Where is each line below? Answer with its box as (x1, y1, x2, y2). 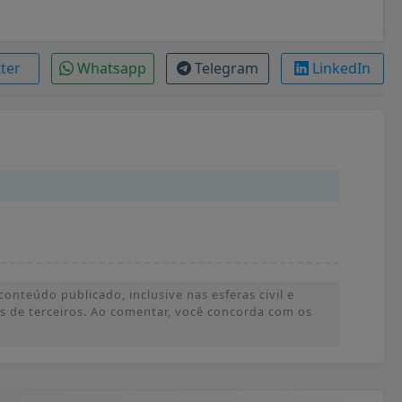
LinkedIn (311, 57, 371, 78)
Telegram (194, 57, 258, 78)
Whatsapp (76, 57, 146, 78)
